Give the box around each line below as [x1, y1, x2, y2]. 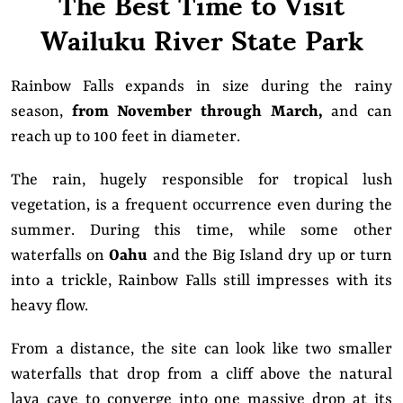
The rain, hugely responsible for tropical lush [11, 170, 392, 189]
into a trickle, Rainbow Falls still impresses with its [11, 271, 392, 290]
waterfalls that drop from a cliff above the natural [11, 364, 392, 383]
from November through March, [71, 102, 332, 121]
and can [331, 102, 393, 121]
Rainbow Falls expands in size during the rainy [11, 76, 392, 95]
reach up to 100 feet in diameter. [11, 127, 247, 146]
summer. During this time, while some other [11, 220, 392, 239]
